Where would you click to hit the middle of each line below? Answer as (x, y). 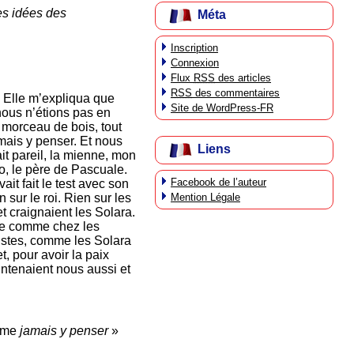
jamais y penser (66, 331)
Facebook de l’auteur (218, 182)
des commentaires (236, 92)
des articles (243, 77)
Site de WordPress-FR (222, 107)
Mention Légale (205, 197)
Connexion (195, 62)
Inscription (194, 47)
